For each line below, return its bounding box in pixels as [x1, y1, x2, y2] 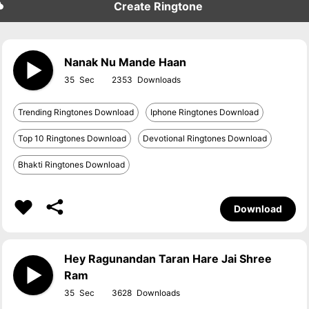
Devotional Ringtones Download [143, 133, 268, 143]
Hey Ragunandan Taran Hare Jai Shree [64, 252, 272, 266]
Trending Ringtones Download [18, 107, 134, 117]
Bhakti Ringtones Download [18, 159, 126, 170]
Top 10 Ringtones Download [18, 133, 127, 143]
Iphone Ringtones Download [150, 107, 259, 117]
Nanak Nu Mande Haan [64, 55, 187, 69]
